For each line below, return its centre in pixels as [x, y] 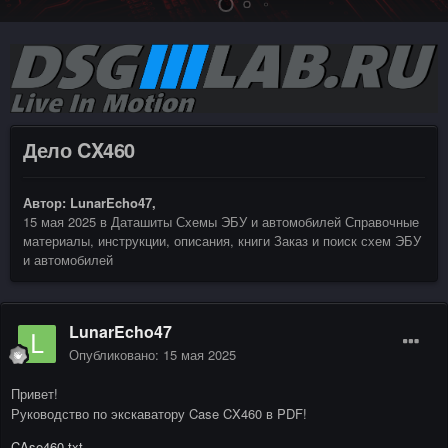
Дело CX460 [79, 149]
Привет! [34, 393]
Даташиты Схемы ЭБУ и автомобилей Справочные [265, 221]
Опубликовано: [116, 354]
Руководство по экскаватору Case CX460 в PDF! [159, 413]
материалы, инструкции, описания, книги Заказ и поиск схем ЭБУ [222, 240]
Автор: [46, 202]
